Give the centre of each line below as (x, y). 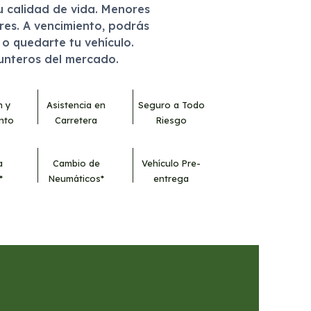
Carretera (76, 120)
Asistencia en (76, 105)
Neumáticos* (76, 179)
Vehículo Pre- (171, 163)
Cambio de (76, 163)
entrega (171, 179)
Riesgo (171, 120)
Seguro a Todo (171, 105)
